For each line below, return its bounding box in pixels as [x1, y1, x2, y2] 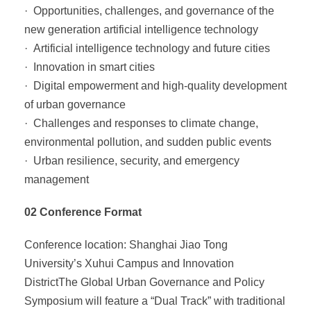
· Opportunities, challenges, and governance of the [24, 5, 274, 17]
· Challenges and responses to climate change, [24, 117, 258, 129]
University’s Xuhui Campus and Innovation [24, 258, 234, 269]
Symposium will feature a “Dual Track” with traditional [24, 295, 285, 307]
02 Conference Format [24, 206, 144, 218]
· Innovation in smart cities [24, 61, 155, 73]
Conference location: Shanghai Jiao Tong [24, 239, 228, 251]
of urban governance [24, 99, 126, 110]
